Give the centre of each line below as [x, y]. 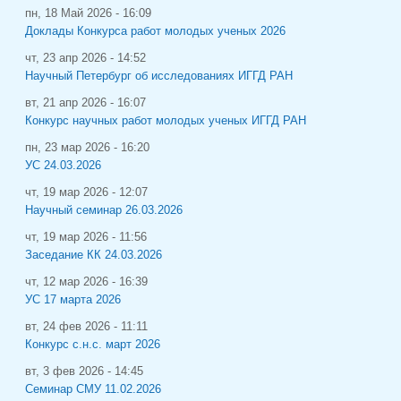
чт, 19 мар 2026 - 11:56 [86, 237]
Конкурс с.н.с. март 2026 [93, 344]
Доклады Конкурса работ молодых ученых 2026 [155, 31]
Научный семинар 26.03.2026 [104, 210]
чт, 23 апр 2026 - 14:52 [85, 58]
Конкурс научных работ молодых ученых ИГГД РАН [166, 120]
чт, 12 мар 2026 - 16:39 [86, 282]
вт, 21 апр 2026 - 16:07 [85, 102]
